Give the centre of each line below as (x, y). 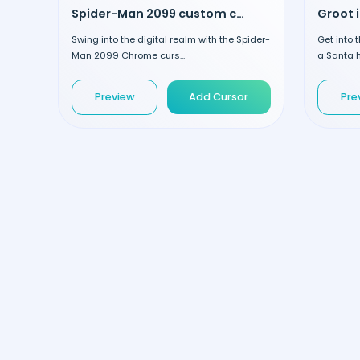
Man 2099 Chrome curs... (128, 55)
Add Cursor (219, 97)
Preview (115, 97)
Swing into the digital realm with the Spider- (171, 39)
